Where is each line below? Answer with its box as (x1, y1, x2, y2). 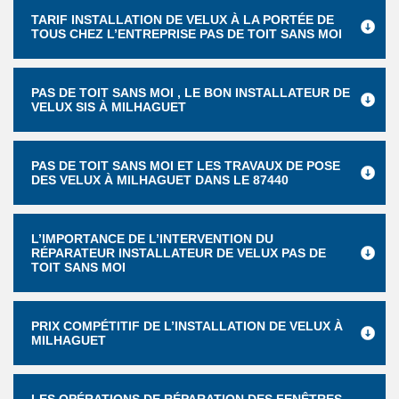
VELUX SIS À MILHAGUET (31, 100, 186, 114)
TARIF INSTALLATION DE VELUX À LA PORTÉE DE (31, 12, 334, 27)
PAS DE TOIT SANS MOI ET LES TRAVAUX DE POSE (31, 159, 340, 173)
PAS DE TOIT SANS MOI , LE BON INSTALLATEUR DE (31, 85, 350, 100)
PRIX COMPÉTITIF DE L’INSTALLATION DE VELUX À (31, 319, 343, 333)
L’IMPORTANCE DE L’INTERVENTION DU (31, 232, 273, 246)
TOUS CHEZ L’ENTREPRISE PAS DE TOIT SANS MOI (31, 27, 342, 41)
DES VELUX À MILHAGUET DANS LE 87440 (31, 173, 289, 187)
